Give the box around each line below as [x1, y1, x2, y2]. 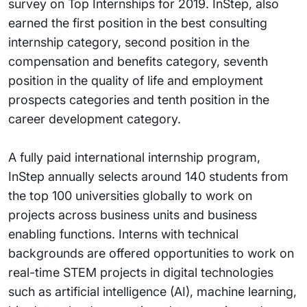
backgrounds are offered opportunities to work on [8, 246, 294, 260]
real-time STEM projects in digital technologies [8, 265, 273, 280]
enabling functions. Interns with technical [8, 227, 238, 241]
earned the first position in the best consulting [8, 16, 267, 30]
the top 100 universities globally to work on [8, 188, 252, 203]
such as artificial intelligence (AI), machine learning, [8, 284, 297, 299]
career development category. [8, 112, 181, 126]
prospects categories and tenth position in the [8, 93, 269, 107]
